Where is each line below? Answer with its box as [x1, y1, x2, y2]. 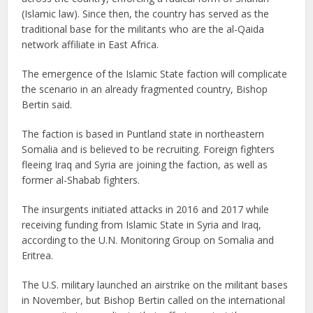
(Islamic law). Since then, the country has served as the [22, 7, 270, 20]
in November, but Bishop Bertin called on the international [22, 293, 286, 307]
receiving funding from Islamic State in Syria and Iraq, [22, 218, 262, 231]
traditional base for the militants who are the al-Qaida [22, 22, 265, 36]
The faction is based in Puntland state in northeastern [22, 127, 265, 140]
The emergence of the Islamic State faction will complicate [22, 67, 288, 80]
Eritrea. [22, 249, 54, 262]
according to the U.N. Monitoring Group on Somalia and [22, 233, 275, 247]
